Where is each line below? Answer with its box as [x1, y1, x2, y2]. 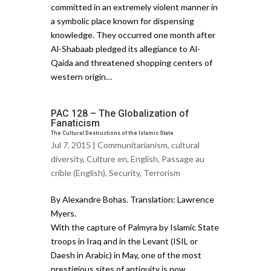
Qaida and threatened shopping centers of [51, 57, 212, 68]
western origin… [51, 71, 112, 82]
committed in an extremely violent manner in [51, 1, 218, 12]
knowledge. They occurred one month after [51, 29, 215, 40]
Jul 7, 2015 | [51, 139, 97, 150]
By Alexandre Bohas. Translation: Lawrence [51, 194, 214, 204]
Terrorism [143, 167, 180, 178]
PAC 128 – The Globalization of [51, 107, 189, 119]
